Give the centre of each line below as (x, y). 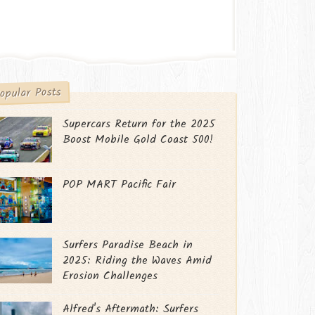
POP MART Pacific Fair (120, 185)
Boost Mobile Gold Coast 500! (138, 140)
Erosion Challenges (110, 276)
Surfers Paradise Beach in (128, 245)
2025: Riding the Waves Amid (137, 261)
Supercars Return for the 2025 (139, 124)
